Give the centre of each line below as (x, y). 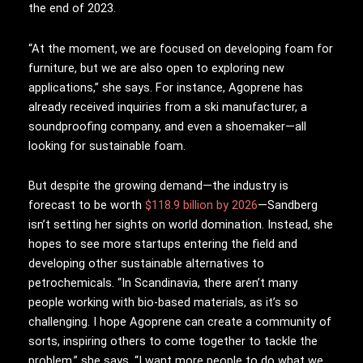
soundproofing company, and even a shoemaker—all (167, 126)
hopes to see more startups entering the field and (163, 244)
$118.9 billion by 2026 (201, 205)
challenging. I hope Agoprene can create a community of (180, 322)
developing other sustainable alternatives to (146, 264)
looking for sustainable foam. (107, 145)
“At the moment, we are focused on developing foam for (181, 48)
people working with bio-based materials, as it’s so (163, 303)
